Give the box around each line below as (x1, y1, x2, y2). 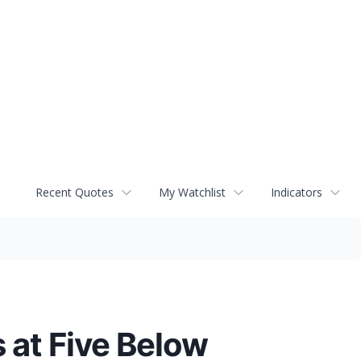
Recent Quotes (35, 185, 114, 201)
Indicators (271, 185, 322, 201)
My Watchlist (159, 185, 226, 201)
